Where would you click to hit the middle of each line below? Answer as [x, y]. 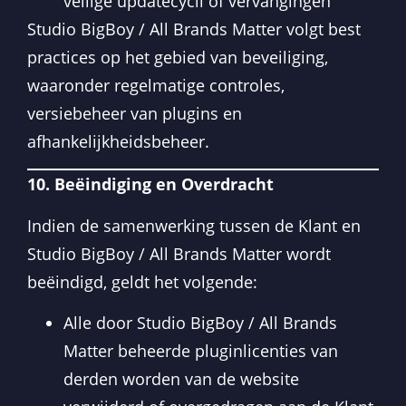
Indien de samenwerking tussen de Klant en [194, 225]
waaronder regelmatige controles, [156, 85]
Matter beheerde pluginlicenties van [201, 350]
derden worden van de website [181, 378]
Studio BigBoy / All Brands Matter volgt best [194, 29]
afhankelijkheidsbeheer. [118, 141]
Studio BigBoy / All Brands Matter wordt [179, 253]
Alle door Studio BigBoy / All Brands [200, 322]
